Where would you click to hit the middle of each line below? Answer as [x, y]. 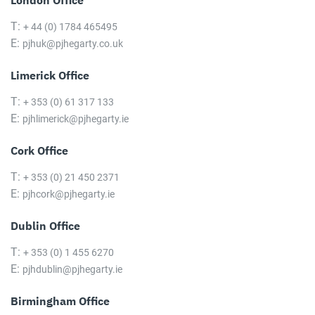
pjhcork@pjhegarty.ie [69, 194]
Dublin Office [45, 226]
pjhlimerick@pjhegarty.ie [76, 119]
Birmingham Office [60, 301]
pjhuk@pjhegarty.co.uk [73, 44]
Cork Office [39, 151]
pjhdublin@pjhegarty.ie [72, 270]
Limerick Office [50, 76]
